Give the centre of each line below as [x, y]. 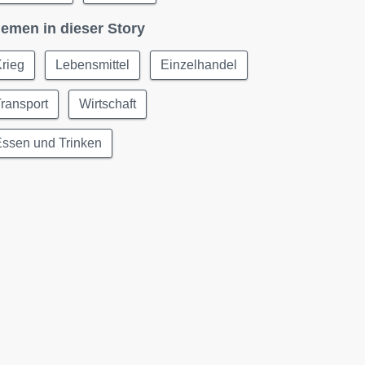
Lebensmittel [93, 65]
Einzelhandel [199, 65]
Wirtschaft [108, 104]
